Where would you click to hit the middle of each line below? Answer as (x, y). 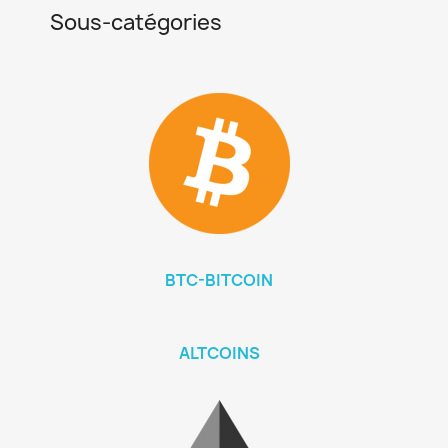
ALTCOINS (219, 353)
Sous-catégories (136, 22)
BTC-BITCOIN (219, 280)
